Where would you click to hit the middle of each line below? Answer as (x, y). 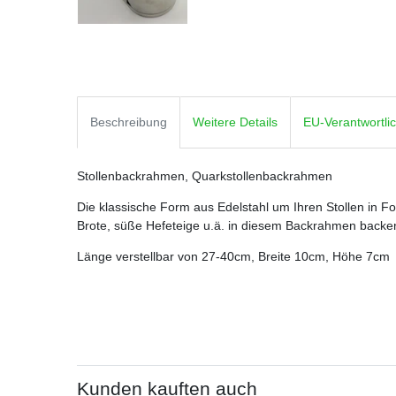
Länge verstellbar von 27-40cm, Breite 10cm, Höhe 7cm (233, 257)
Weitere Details (235, 122)
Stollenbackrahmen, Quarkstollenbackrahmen (205, 176)
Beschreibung (129, 122)
